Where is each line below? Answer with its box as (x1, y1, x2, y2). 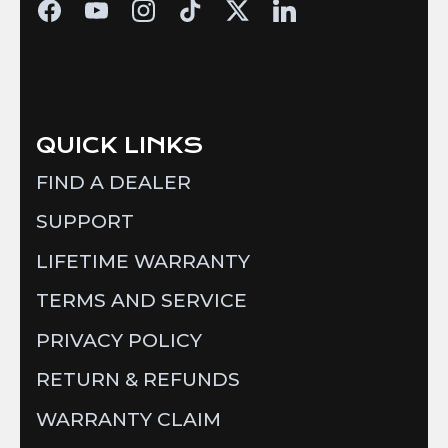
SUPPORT (36, 210, 134, 234)
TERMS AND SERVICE (36, 289, 247, 313)
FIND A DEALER (36, 170, 191, 194)
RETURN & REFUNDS (36, 368, 240, 392)
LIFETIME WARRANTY (36, 249, 250, 273)
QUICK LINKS (36, 132, 203, 158)
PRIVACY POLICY (36, 328, 202, 352)
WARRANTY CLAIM (36, 407, 221, 431)
